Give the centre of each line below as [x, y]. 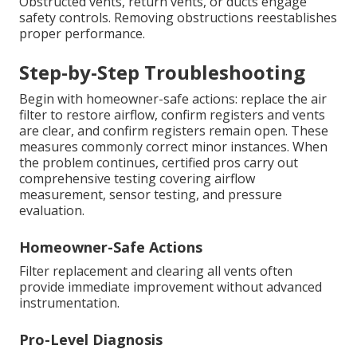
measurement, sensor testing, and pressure [151, 195]
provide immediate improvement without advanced [171, 287]
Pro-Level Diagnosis [91, 340]
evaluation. [52, 211]
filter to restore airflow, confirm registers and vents [172, 115]
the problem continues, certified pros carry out [159, 163]
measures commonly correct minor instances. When [173, 147]
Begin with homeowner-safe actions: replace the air [173, 99]
